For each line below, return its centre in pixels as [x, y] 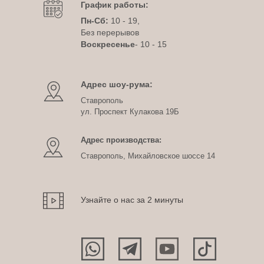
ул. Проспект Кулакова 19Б [130, 112]
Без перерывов [110, 33]
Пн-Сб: [95, 21]
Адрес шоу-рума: [117, 85]
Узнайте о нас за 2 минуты [132, 200]
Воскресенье [108, 44]
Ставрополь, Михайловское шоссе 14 [148, 156]
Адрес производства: [121, 140]
